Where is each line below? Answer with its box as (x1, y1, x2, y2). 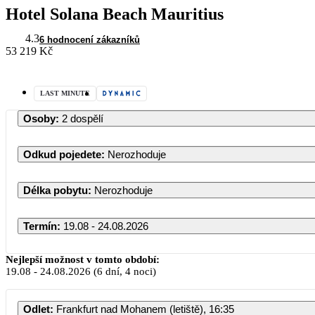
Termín (23, 219, 57, 232)
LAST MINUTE (40, 89, 90, 97)
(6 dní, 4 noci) (91, 265, 156, 277)
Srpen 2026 (216, 250, 270, 263)
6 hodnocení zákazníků (39, 34, 140, 45)
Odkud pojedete (23, 148, 101, 160)
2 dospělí (62, 112, 103, 124)
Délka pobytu (23, 184, 88, 196)
